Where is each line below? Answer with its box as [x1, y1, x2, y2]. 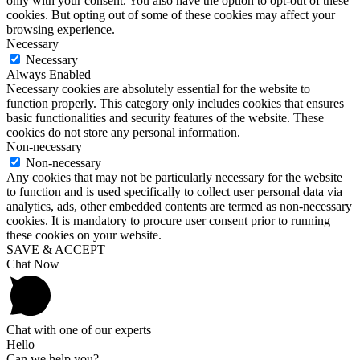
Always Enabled [6, 67, 91, 81]
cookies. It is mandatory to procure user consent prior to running [6, 213, 330, 227]
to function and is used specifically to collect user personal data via [6, 184, 342, 198]
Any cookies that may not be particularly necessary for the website [6, 170, 342, 184]
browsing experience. [6, 22, 115, 36]
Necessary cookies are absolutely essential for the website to [6, 81, 310, 96]
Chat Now [6, 256, 59, 271]
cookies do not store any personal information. [6, 125, 240, 139]
